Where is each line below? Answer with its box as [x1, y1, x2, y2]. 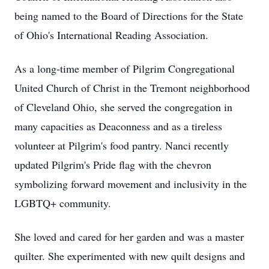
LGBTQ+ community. [14, 196, 111, 210]
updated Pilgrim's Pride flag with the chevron [14, 157, 211, 172]
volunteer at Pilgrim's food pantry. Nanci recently [14, 138, 229, 153]
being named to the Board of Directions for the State [14, 8, 243, 23]
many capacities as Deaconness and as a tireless [14, 119, 222, 133]
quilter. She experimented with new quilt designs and [14, 249, 245, 263]
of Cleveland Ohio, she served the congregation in [14, 100, 232, 114]
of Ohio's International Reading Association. [14, 28, 208, 42]
